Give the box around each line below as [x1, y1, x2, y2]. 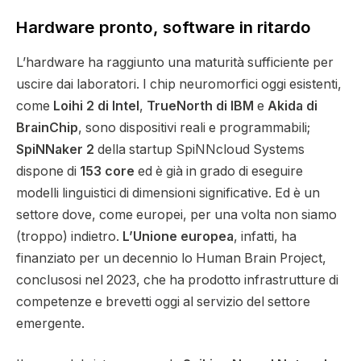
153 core [80, 163, 135, 179]
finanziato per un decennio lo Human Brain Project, [16, 250, 326, 266]
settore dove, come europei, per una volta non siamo [16, 206, 337, 222]
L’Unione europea [122, 228, 234, 244]
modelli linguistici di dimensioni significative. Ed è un [16, 185, 320, 201]
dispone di [16, 163, 80, 179]
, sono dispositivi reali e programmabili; [78, 119, 310, 135]
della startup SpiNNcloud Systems [94, 141, 305, 157]
